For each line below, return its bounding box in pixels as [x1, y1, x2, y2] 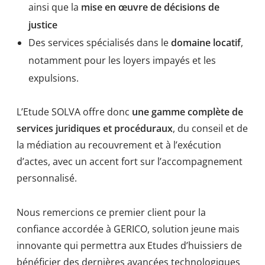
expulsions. [28, 71, 79, 85]
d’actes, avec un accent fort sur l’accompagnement [17, 154, 243, 168]
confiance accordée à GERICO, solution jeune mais [17, 222, 240, 235]
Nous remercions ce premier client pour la [17, 205, 206, 219]
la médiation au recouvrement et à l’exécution [17, 138, 221, 151]
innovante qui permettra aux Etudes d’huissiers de [17, 238, 242, 252]
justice [28, 18, 57, 31]
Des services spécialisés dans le [28, 35, 171, 49]
